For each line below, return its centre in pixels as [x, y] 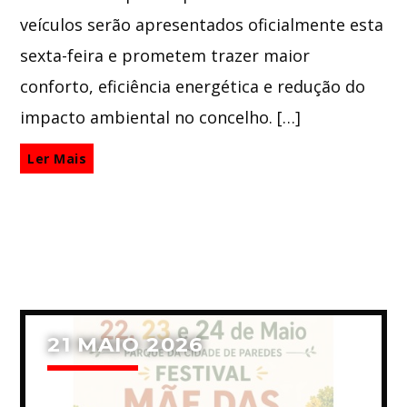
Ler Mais [57, 158]
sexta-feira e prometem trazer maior [165, 56]
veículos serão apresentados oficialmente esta [202, 25]
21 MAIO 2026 [125, 345]
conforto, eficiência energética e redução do [193, 87]
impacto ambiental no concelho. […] [161, 118]
